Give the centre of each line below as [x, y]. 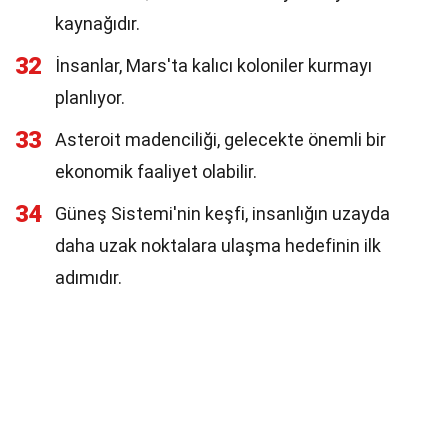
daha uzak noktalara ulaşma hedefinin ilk [218, 245]
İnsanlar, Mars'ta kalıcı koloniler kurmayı [213, 65]
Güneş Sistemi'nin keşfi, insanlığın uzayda [222, 213]
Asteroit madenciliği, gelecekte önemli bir [220, 139]
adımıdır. [88, 277]
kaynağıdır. [97, 23]
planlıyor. [90, 97]
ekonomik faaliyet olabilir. [156, 171]
